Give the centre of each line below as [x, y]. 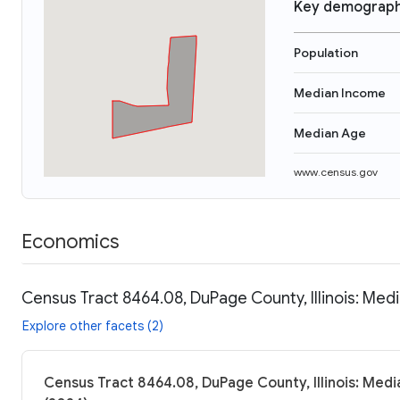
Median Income [340, 93]
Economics [70, 241]
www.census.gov [336, 172]
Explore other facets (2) [93, 325]
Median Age [330, 133]
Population [326, 53]
